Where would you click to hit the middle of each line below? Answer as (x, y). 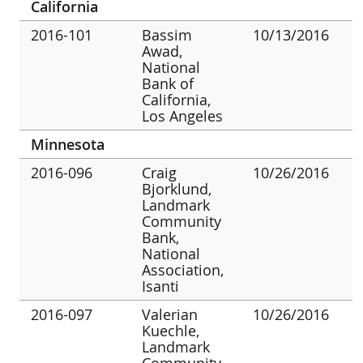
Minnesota (68, 144)
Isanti (161, 286)
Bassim (167, 34)
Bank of (168, 83)
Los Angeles (183, 115)
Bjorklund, (177, 188)
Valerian (170, 314)
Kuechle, (171, 330)
